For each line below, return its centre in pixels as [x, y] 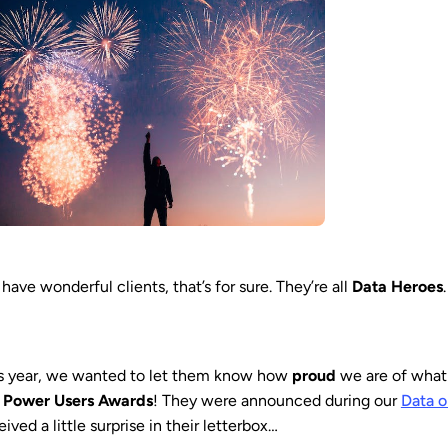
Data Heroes [397, 287]
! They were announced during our [276, 401]
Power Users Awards [77, 401]
